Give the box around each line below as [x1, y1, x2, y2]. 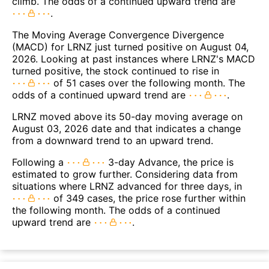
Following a [12, 156, 67, 169]
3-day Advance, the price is [105, 156, 234, 169]
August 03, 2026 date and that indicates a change [12, 122, 241, 135]
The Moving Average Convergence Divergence [12, 29, 224, 41]
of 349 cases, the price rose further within [50, 192, 246, 205]
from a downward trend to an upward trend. [12, 134, 213, 147]
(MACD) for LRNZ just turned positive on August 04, [12, 41, 249, 53]
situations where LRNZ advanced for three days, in [12, 180, 242, 193]
